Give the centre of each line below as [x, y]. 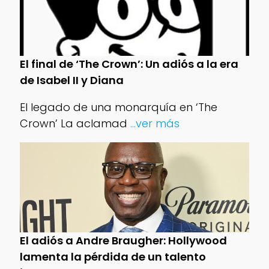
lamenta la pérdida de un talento [113, 256]
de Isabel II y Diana [71, 80]
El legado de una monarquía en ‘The [118, 107]
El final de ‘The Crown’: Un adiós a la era [129, 64]
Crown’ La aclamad [73, 123]
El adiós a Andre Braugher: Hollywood [123, 240]
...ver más [153, 123]
